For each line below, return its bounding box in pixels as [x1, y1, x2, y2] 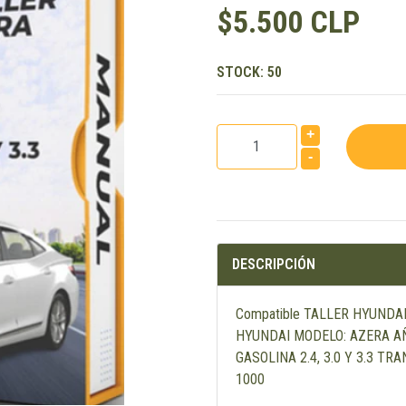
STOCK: [217, 63, 267, 81]
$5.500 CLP [217, 4, 360, 40]
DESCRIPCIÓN [232, 256, 315, 274]
